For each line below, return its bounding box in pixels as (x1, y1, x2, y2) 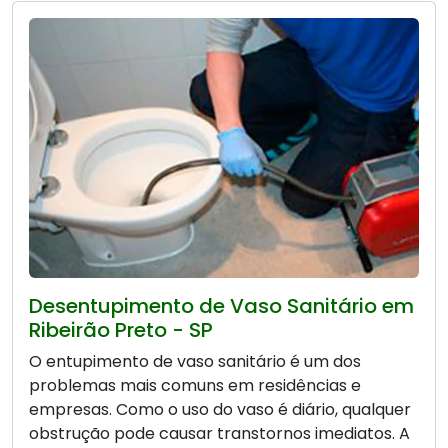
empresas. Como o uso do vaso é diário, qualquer (29, 398, 411, 422)
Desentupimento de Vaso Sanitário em (29, 292, 414, 321)
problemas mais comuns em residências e (29, 374, 361, 398)
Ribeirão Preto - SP (29, 316, 213, 345)
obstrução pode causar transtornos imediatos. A (29, 422, 410, 446)
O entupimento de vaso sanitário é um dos (29, 350, 361, 374)
